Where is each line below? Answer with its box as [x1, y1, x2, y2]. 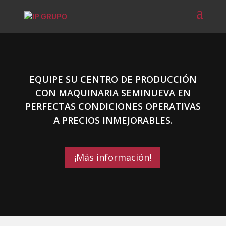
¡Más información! [74, 151, 152, 164]
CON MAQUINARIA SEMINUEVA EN [35, 87, 191, 99]
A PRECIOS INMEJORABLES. [53, 114, 173, 126]
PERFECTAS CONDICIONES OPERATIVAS [25, 100, 201, 112]
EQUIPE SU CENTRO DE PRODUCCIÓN [29, 73, 197, 85]
